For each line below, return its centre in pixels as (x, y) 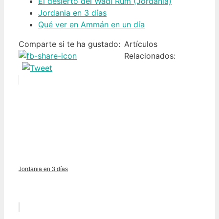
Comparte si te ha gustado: (69, 44)
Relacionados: (150, 55)
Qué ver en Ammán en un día (91, 24)
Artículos (141, 44)
